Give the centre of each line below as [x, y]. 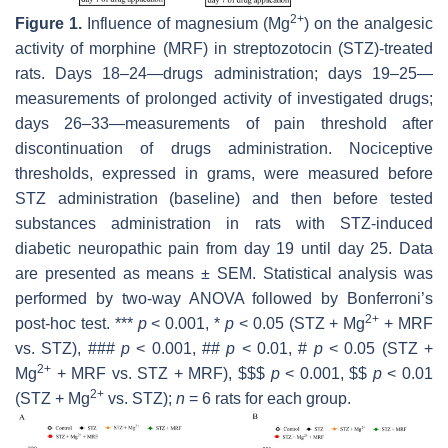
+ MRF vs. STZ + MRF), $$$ [161, 373]
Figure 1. [48, 23]
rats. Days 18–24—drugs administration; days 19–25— [224, 73]
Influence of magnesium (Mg [186, 23]
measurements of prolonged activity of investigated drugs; [224, 98]
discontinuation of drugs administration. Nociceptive [224, 148]
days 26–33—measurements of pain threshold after [224, 123]
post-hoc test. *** [76, 323]
